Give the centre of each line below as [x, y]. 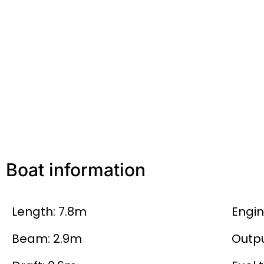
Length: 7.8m [49, 212]
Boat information [76, 170]
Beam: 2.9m [47, 239]
